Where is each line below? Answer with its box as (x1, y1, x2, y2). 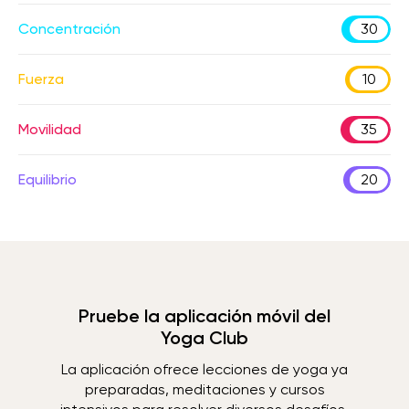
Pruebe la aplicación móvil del (79, 305, 330, 327)
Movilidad (18, 121, 81, 138)
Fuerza (18, 70, 64, 88)
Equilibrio (18, 171, 77, 188)
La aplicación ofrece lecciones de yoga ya (61, 361, 348, 378)
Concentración (18, 20, 121, 37)
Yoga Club (161, 327, 248, 349)
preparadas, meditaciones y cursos (84, 381, 325, 398)
